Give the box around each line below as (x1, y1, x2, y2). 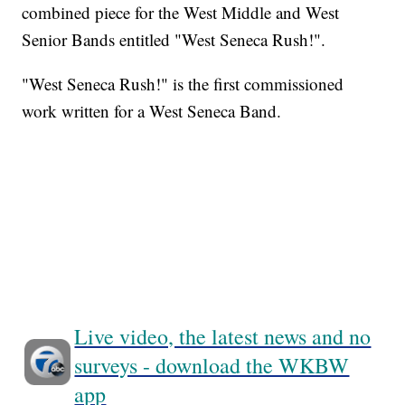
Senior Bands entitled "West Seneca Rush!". (22, 28, 326, 52)
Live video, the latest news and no (74, 322, 372, 352)
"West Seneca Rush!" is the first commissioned (22, 72, 344, 96)
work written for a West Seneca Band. (22, 99, 287, 123)
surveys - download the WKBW (74, 351, 350, 381)
